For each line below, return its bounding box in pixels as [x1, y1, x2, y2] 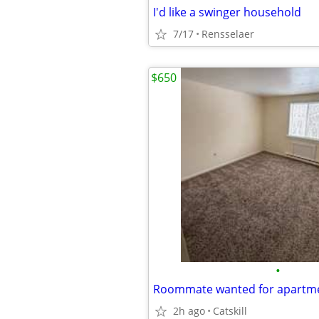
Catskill [213, 304, 247, 318]
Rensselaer [202, 27, 254, 41]
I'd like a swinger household [153, 4, 301, 20]
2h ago [173, 304, 205, 318]
